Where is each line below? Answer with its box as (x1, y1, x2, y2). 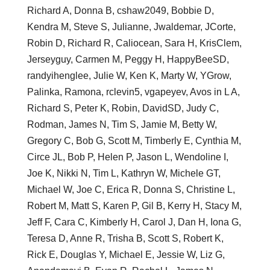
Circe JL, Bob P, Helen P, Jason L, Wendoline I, (27, 151, 228, 162)
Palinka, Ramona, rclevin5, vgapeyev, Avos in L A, (27, 86, 240, 97)
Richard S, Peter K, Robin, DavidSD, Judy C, (27, 102, 219, 113)
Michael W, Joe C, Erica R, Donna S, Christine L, (27, 184, 235, 195)
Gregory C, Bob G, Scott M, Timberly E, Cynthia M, (27, 135, 241, 146)
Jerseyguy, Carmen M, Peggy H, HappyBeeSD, (27, 54, 229, 64)
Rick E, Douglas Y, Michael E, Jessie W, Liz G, (27, 249, 225, 260)
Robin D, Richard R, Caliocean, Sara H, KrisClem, (27, 37, 242, 48)
